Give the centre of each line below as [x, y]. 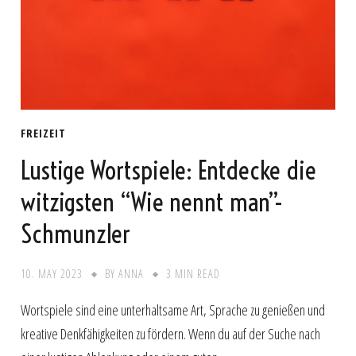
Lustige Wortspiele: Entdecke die [169, 170]
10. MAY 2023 [52, 274]
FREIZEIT [44, 133]
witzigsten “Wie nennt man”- [152, 202]
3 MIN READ [193, 274]
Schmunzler [76, 234]
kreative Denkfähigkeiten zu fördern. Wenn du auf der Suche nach [171, 334]
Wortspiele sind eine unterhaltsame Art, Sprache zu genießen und [173, 310]
